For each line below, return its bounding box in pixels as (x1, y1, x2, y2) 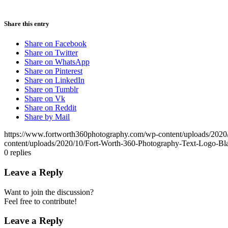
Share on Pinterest (24, 67, 82, 76)
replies (10, 148, 31, 157)
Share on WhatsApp (24, 58, 90, 67)
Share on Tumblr (24, 85, 78, 94)
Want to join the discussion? (4, 187, 94, 196)
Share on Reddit (24, 103, 76, 112)
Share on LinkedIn (24, 76, 84, 85)
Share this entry (4, 19, 49, 27)
